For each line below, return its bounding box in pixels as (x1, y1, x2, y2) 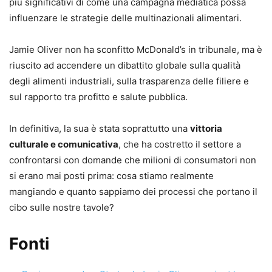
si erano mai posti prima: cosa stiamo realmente (9, 169, 214, 182)
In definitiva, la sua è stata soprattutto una (9, 122, 190, 134)
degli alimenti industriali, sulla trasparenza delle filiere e (9, 75, 249, 87)
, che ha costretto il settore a (118, 138, 241, 150)
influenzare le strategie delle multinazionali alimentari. (9, 12, 242, 24)
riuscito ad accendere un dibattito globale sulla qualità (9, 59, 240, 71)
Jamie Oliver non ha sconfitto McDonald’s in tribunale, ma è (9, 43, 262, 55)
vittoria (190, 122, 222, 134)
